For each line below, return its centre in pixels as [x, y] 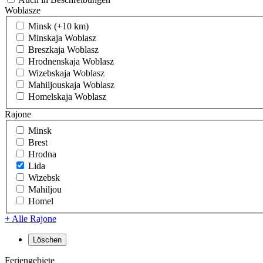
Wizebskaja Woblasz [66, 73]
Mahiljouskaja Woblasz [71, 85]
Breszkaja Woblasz [63, 50]
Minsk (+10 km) [58, 26]
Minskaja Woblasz [62, 38]
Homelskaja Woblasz [67, 97]
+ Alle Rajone [31, 219]
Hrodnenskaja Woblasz [71, 62]
